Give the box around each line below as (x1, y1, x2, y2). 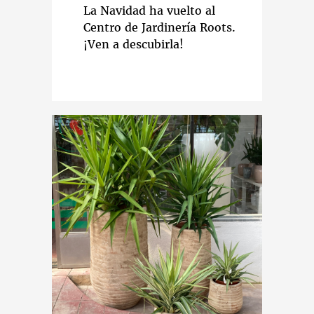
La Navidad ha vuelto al (83, 4, 215, 18)
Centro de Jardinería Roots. (83, 20, 235, 34)
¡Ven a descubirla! (83, 37, 184, 51)
